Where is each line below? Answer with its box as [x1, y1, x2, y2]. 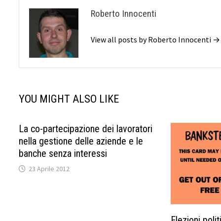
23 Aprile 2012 [29, 164, 70, 173]
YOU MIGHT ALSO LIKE [19, 93, 119, 105]
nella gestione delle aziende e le [19, 135, 144, 147]
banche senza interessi [19, 147, 108, 159]
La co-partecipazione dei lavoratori [19, 123, 153, 135]
